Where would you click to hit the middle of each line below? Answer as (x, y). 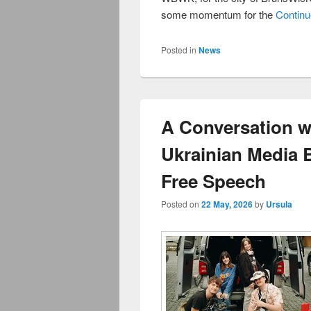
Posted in (179, 50)
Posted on (181, 204)
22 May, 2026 (227, 204)
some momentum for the (218, 15)
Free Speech (213, 181)
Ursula (279, 204)
